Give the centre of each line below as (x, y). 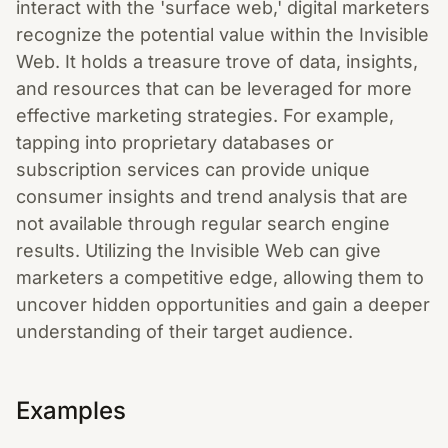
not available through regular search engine (203, 223)
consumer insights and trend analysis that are (212, 196)
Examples (71, 410)
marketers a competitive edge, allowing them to (220, 277)
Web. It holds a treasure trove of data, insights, (217, 61)
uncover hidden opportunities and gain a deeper (223, 304)
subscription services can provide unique (193, 169)
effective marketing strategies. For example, (205, 115)
